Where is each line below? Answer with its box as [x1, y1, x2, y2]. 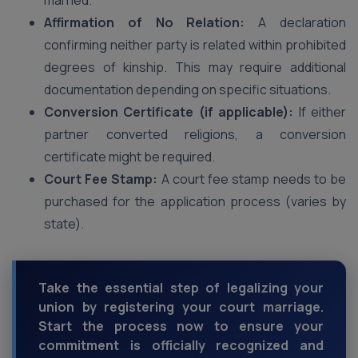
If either [293, 103, 347, 121]
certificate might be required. [44, 148, 215, 165]
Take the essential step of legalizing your [38, 279, 324, 296]
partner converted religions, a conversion [44, 125, 346, 143]
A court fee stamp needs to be [157, 170, 347, 188]
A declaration [245, 14, 347, 31]
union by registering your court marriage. [38, 298, 324, 316]
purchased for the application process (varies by [44, 193, 346, 210]
